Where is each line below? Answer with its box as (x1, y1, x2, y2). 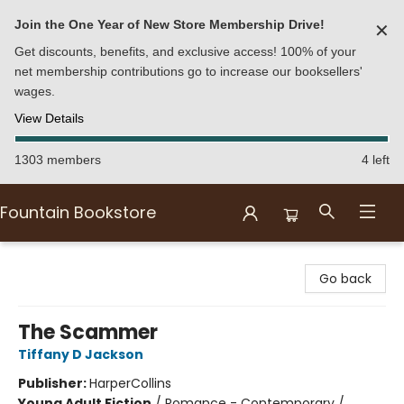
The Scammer (18, 318, 158, 346)
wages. (14, 84, 55, 98)
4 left (362, 152, 390, 167)
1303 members (14, 152, 101, 167)
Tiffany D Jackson (18, 345, 143, 363)
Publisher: (18, 374, 89, 392)
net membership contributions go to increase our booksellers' (14, 64, 363, 78)
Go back (319, 270, 372, 288)
